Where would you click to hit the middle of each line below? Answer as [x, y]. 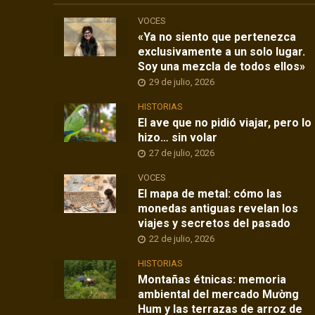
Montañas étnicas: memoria [212, 280]
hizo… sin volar [178, 138]
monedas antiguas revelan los [218, 209]
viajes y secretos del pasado [214, 224]
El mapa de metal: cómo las [210, 194]
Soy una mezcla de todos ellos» [222, 67]
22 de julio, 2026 [182, 239]
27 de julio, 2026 [182, 153]
